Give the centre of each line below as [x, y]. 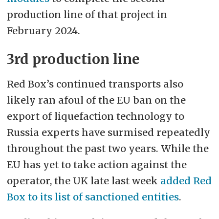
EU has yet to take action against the [97, 164]
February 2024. [43, 30]
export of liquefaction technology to [95, 116]
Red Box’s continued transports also [95, 84]
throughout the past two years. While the [108, 148]
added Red [186, 180]
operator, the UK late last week [83, 180]
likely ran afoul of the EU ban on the [96, 100]
